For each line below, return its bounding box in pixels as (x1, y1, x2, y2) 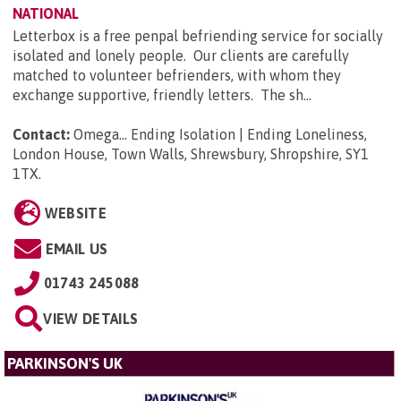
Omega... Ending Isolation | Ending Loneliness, (73, 126, 367, 143)
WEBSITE (44, 205, 107, 222)
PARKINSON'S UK (7, 354, 123, 373)
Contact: (13, 126, 70, 143)
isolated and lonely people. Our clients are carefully (13, 47, 349, 64)
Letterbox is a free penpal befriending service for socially (13, 28, 383, 45)
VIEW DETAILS (43, 311, 139, 328)
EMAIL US (45, 241, 108, 258)
